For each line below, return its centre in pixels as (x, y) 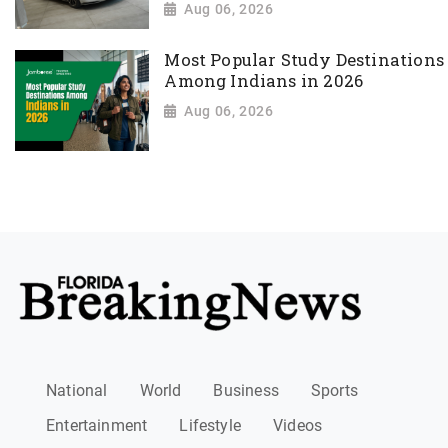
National (77, 391)
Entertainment (97, 425)
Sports (334, 391)
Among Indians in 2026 (264, 81)
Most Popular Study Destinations (304, 60)
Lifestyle (210, 425)
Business (246, 391)
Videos (298, 425)
